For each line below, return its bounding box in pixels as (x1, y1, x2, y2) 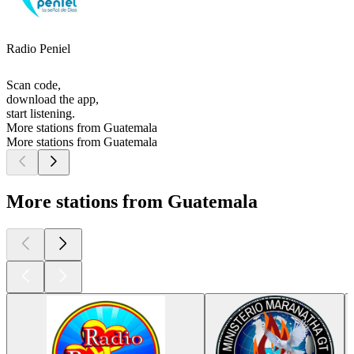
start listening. (6, 107, 75, 121)
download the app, (6, 92, 99, 107)
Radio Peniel (6, 42, 70, 56)
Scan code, (6, 78, 61, 92)
